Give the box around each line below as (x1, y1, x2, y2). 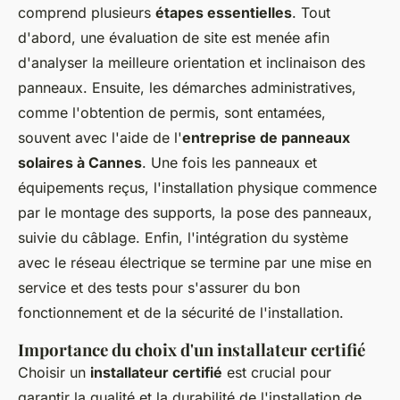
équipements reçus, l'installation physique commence (18, 178, 377, 196)
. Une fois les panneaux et (142, 153, 317, 171)
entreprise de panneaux (182, 128, 350, 146)
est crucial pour (222, 362, 331, 381)
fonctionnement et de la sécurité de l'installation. (18, 303, 344, 321)
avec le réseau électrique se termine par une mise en (18, 253, 371, 271)
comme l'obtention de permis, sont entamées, (18, 103, 326, 121)
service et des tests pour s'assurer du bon (18, 278, 300, 296)
